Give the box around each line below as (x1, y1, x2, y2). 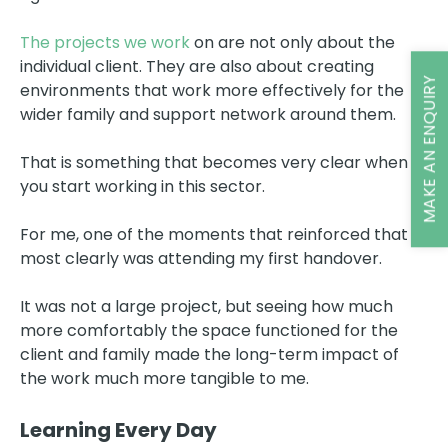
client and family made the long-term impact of (20, 342, 399, 366)
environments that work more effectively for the (20, 78, 404, 102)
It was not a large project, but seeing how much (20, 294, 393, 318)
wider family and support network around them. (20, 102, 396, 126)
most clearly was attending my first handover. (20, 246, 382, 270)
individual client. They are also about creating (20, 54, 374, 78)
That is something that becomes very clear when (20, 150, 408, 174)
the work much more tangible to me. (20, 366, 309, 390)
